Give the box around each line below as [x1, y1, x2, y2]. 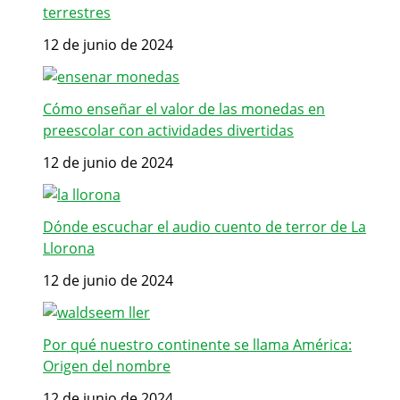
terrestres [43, 3, 111, 23]
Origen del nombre [43, 356, 171, 377]
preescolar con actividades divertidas [43, 121, 294, 141]
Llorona [43, 238, 95, 259]
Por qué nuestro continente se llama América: [43, 335, 352, 355]
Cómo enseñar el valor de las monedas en [43, 99, 325, 120]
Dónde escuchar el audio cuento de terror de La [43, 217, 366, 237]
